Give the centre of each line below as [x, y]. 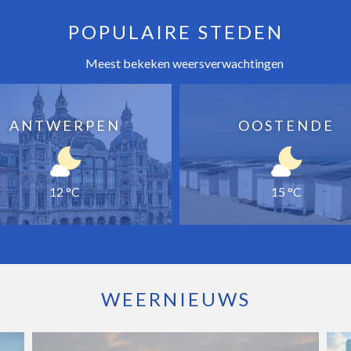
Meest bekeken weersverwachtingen [183, 63]
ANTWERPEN [65, 125]
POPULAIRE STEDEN [175, 31]
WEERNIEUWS [175, 299]
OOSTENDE [286, 125]
